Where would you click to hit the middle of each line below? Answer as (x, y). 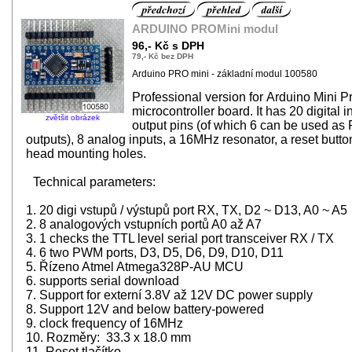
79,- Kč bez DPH (163, 56)
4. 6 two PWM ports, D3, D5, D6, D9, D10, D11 (156, 252)
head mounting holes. (86, 153)
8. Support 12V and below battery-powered (147, 309)
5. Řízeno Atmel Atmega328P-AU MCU (136, 266)
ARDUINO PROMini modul (205, 29)
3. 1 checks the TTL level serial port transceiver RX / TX (181, 238)
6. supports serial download (104, 280)
